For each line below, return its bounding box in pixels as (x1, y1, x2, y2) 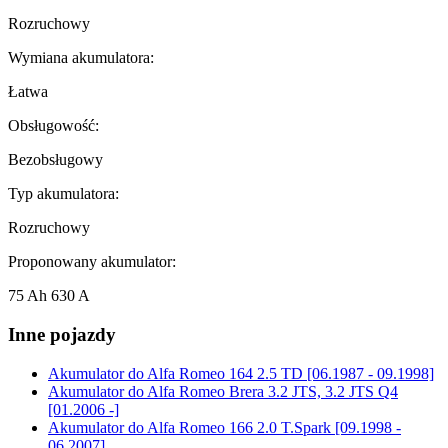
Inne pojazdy (8, 323, 116, 345)
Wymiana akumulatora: (8, 49, 154, 67)
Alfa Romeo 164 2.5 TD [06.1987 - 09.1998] (144, 364, 434, 382)
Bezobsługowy (8, 151, 103, 169)
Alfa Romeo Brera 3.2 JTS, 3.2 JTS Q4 (144, 382, 398, 400)
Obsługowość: (8, 117, 99, 135)
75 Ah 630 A (8, 287, 90, 305)
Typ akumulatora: (8, 185, 119, 203)
